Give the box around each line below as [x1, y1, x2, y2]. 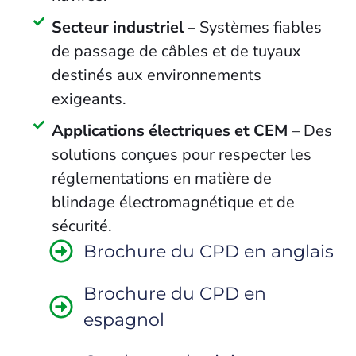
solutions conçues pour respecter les [51, 143, 311, 165]
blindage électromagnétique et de [51, 191, 295, 213]
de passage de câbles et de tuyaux [51, 40, 301, 62]
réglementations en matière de [51, 167, 272, 189]
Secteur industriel [51, 16, 184, 38]
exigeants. [51, 87, 126, 110]
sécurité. [51, 215, 112, 237]
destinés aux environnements [51, 64, 261, 86]
